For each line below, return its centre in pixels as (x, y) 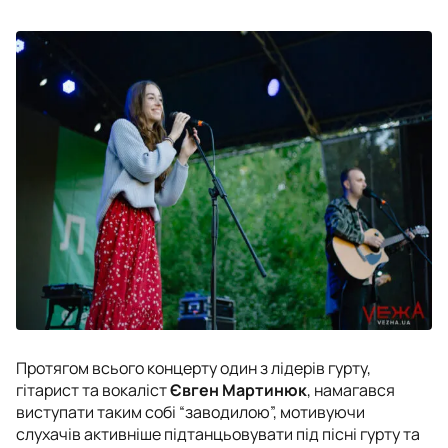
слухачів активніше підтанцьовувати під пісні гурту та (218, 433)
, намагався (351, 389)
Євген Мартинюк (238, 389)
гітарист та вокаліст (93, 389)
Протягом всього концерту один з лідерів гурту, (193, 367)
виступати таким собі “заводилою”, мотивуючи (190, 411)
